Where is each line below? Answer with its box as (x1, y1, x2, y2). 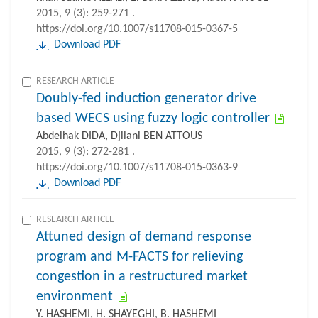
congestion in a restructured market (36, 269, 248, 284)
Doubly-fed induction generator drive (36, 91, 256, 106)
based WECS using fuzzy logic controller (36, 111, 270, 126)
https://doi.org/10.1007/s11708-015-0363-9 (36, 161, 238, 173)
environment (36, 289, 113, 304)
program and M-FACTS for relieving (36, 249, 243, 264)
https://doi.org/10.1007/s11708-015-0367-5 (36, 23, 238, 35)
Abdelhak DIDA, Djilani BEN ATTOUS (36, 130, 202, 142)
